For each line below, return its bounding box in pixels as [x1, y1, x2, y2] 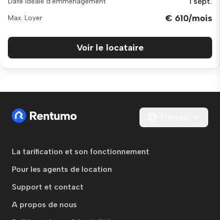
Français [161, 113, 189, 121]
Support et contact [12, 182, 83, 192]
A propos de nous [12, 200, 77, 209]
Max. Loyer [8, 14, 42, 22]
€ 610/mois [165, 13, 212, 24]
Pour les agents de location [12, 165, 112, 174]
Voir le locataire [76, 42, 144, 53]
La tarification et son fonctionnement [12, 147, 149, 156]
